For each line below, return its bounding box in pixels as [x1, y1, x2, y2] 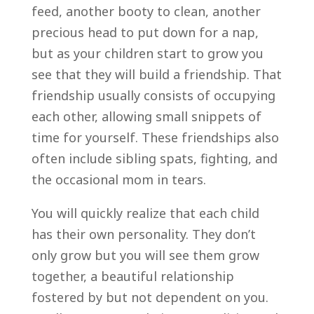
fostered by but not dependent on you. [31, 288, 268, 306]
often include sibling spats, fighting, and [31, 149, 278, 167]
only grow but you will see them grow [31, 246, 259, 264]
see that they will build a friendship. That [31, 65, 282, 83]
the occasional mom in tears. [31, 170, 206, 188]
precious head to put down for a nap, [31, 23, 259, 41]
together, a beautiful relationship [31, 267, 234, 285]
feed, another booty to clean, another [31, 2, 261, 20]
